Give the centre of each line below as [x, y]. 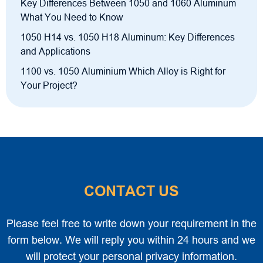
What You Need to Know [72, 18]
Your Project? [49, 86]
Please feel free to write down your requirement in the [131, 224]
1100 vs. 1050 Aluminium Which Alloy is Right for [123, 72]
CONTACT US [131, 191]
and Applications [55, 52]
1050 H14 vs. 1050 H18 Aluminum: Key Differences [128, 38]
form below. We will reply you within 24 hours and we [131, 240]
